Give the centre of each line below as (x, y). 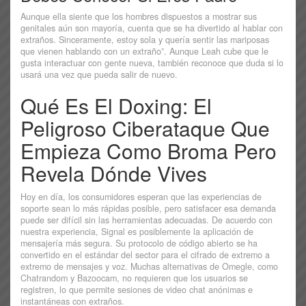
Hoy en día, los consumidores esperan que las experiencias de (141, 197)
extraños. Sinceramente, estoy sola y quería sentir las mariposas (145, 40)
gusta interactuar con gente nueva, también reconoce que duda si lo (152, 63)
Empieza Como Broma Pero (149, 151)
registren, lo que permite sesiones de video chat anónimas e (137, 290)
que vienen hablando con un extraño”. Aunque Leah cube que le (144, 52)
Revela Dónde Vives (114, 173)
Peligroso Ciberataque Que (145, 128)
